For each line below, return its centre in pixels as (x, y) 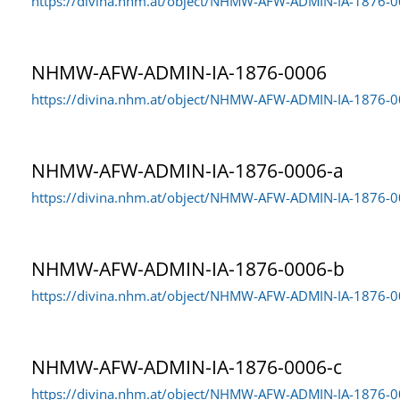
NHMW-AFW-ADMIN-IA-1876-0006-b (188, 268)
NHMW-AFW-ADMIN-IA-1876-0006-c (187, 367)
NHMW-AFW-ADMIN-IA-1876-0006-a (187, 170)
